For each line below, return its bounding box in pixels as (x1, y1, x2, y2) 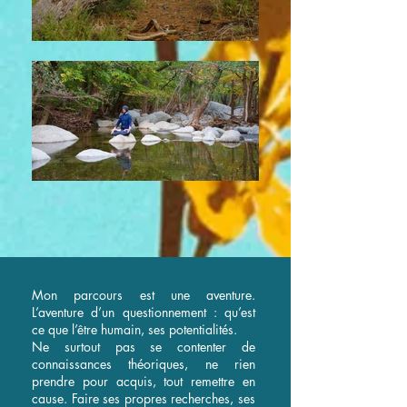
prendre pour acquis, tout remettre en (32, 372, 255, 390)
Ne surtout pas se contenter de (32, 338, 255, 355)
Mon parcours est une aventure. (32, 286, 255, 303)
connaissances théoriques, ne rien (32, 355, 255, 372)
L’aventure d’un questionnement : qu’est (32, 303, 255, 321)
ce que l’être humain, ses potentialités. (32, 321, 241, 338)
